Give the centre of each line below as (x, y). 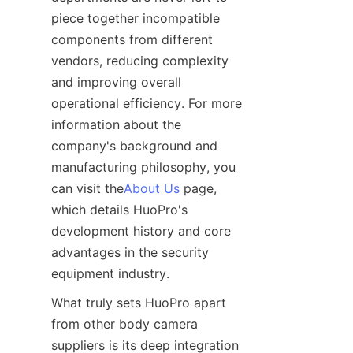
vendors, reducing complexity (140, 61)
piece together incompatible (136, 19)
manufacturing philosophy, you (143, 167)
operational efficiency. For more (147, 104)
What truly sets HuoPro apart (139, 303)
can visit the (87, 189)
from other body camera (124, 324)
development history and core (141, 231)
